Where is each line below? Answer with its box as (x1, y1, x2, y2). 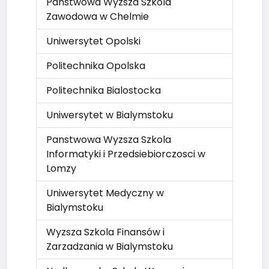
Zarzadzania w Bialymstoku (46, 240, 173, 253)
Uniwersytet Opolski (46, 34, 141, 48)
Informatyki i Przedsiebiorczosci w (46, 147, 205, 161)
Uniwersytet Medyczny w (46, 186, 164, 200)
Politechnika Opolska (46, 59, 145, 73)
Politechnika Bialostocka (46, 83, 161, 97)
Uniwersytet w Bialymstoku (46, 108, 173, 122)
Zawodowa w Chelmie (46, 10, 149, 23)
